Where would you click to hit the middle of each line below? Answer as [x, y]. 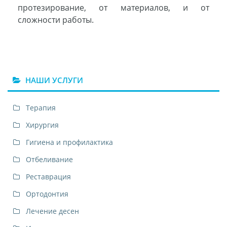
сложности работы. [56, 20]
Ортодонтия [47, 194]
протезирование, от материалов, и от [113, 8]
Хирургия [42, 125]
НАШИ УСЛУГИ [53, 80]
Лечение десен [52, 211]
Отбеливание [49, 160]
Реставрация [48, 177]
